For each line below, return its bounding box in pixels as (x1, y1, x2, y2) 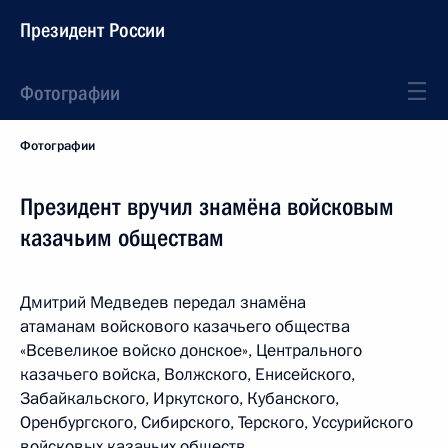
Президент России (20, 18, 165, 42)
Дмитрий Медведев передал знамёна (20, 291, 306, 314)
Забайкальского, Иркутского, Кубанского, (20, 387, 339, 410)
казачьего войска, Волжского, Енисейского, (20, 363, 355, 386)
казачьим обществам (20, 224, 224, 252)
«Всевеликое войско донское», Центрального (20, 339, 362, 362)
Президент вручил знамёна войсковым (20, 193, 394, 221)
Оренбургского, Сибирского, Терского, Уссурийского (20, 411, 413, 434)
